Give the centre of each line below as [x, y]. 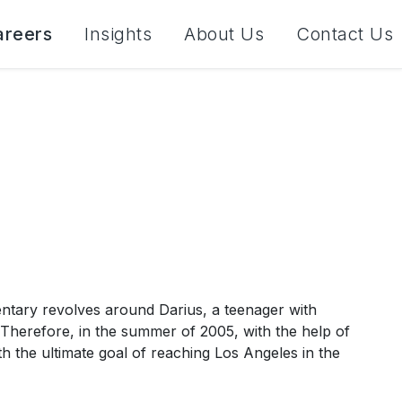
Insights [118, 34]
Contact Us [345, 34]
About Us [224, 34]
